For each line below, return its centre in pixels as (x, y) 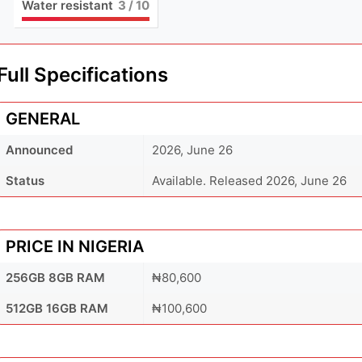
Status (25, 180)
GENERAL (43, 118)
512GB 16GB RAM (57, 308)
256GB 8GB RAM (55, 277)
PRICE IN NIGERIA (75, 246)
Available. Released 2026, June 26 (249, 180)
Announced (39, 149)
